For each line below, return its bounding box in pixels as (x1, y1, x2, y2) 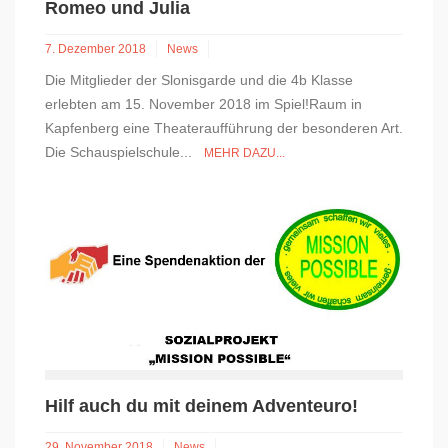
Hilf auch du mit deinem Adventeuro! (45, 395, 358, 416)
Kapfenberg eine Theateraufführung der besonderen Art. (45, 120, 403, 136)
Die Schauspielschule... (45, 144, 204, 160)
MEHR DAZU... (204, 146, 285, 160)
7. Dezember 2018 (45, 42, 146, 56)
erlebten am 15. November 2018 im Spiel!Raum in (45, 96, 362, 112)
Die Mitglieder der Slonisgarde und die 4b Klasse (45, 72, 353, 88)
